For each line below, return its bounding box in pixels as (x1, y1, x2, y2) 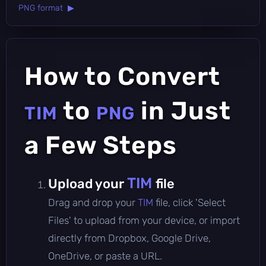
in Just (135, 96, 231, 126)
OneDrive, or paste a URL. (48, 249, 162, 262)
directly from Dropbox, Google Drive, (48, 232, 211, 244)
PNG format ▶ (18, 2, 74, 13)
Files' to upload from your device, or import (48, 214, 240, 226)
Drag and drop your (48, 196, 138, 208)
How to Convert (24, 61, 220, 91)
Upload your (48, 175, 127, 192)
